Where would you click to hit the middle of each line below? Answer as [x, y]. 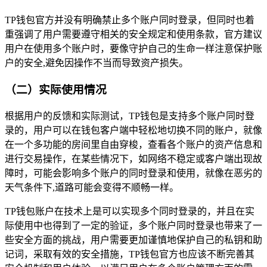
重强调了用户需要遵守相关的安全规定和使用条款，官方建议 [133, 35]
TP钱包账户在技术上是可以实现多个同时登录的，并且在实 [130, 211]
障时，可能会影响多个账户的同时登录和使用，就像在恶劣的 [133, 173]
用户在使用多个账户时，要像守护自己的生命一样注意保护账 [133, 49]
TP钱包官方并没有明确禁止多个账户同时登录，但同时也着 [130, 20]
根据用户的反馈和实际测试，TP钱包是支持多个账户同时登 [130, 116]
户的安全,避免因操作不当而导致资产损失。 [97, 63]
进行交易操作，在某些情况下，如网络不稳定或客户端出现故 [133, 159]
